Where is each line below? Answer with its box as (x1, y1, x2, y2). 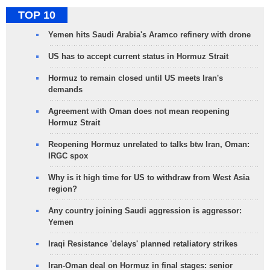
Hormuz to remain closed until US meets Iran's (48, 74, 223, 83)
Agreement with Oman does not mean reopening (48, 107, 230, 116)
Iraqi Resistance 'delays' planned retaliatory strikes (48, 239, 237, 248)
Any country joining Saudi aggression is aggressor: (48, 206, 242, 215)
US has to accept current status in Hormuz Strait (48, 52, 228, 61)
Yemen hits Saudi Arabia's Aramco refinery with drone (48, 30, 251, 39)
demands (48, 85, 83, 94)
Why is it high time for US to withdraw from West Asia (48, 173, 250, 182)
